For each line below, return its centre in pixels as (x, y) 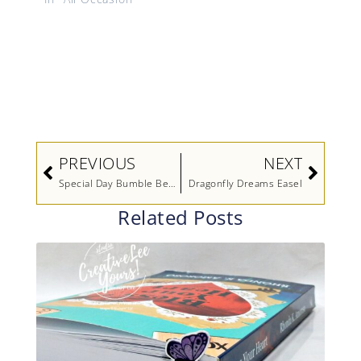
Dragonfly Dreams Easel (246, 183)
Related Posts (180, 217)
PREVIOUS (97, 163)
